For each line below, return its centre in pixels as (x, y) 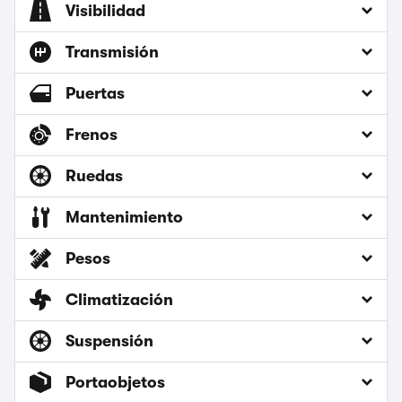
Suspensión (109, 341)
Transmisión (112, 52)
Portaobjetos (115, 383)
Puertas (95, 94)
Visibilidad (105, 11)
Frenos (92, 135)
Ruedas (94, 176)
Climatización (119, 300)
